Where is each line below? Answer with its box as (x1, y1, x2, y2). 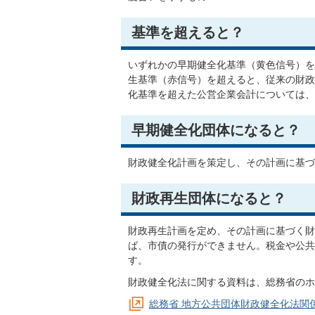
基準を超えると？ (131, 23, 244, 41)
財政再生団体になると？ (131, 189, 286, 207)
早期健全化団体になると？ (131, 121, 300, 139)
